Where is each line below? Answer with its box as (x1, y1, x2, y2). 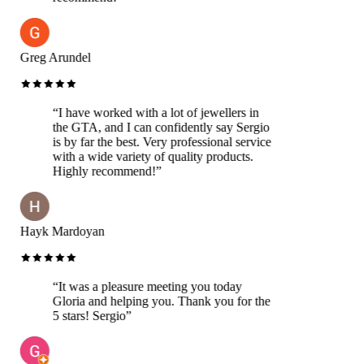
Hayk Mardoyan (16, 223, 102, 238)
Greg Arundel (16, 50, 88, 64)
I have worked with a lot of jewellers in (54, 105, 256, 119)
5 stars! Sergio (49, 308, 123, 323)
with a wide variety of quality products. (49, 149, 250, 163)
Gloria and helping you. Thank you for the (49, 293, 267, 308)
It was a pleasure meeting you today (54, 279, 239, 293)
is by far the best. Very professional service (49, 134, 268, 149)
